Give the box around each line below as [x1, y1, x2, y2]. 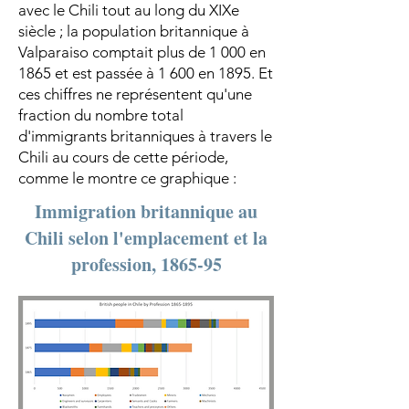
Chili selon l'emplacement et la [25, 225, 267, 251]
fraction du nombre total [18, 106, 184, 124]
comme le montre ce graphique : [18, 169, 236, 187]
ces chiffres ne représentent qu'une [18, 85, 252, 103]
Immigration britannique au [35, 198, 257, 225]
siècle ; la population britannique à [18, 22, 249, 40]
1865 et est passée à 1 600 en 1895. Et [18, 64, 273, 82]
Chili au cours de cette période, [18, 148, 228, 166]
